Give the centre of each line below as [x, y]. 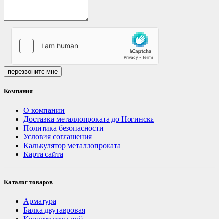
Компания [18, 91]
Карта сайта [43, 154]
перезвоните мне [33, 71]
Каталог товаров [28, 182]
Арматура [40, 201]
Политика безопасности [64, 128]
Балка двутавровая [54, 210]
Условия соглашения [58, 137]
